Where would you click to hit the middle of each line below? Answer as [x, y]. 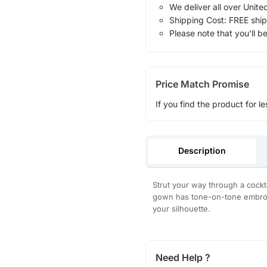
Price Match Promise [202, 84]
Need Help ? [183, 257]
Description [202, 150]
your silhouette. [181, 208]
